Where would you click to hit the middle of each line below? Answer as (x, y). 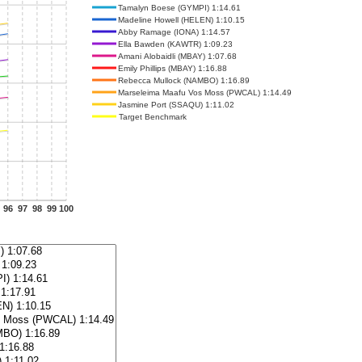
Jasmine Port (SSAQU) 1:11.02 (176, 104)
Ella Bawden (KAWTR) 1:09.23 (175, 44)
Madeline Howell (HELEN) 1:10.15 (181, 19)
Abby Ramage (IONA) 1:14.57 (174, 32)
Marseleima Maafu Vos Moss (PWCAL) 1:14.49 (205, 92)
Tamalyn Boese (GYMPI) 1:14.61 (179, 7)
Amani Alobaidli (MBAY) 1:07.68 (177, 56)
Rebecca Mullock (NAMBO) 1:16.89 (184, 80)
